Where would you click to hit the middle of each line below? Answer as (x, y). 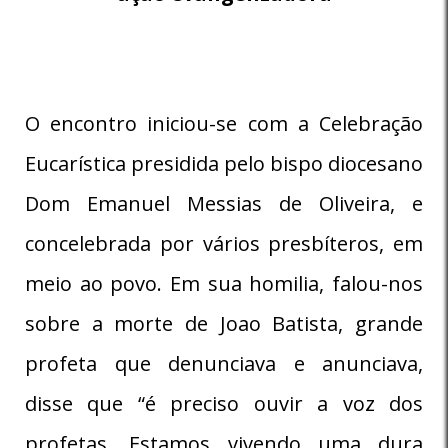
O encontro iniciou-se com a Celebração (224, 123)
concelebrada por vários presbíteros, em (224, 243)
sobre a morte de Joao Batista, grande (224, 323)
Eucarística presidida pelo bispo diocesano (224, 163)
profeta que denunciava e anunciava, (224, 363)
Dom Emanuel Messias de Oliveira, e (224, 203)
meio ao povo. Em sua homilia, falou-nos (224, 283)
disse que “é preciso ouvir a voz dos (224, 403)
